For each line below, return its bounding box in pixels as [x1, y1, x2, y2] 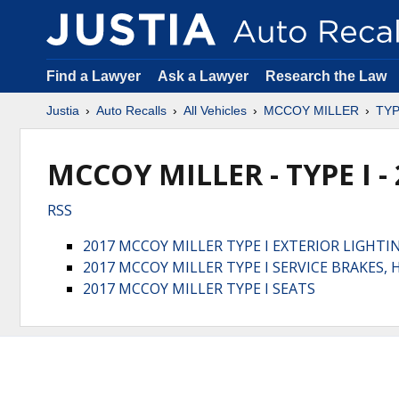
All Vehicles [183, 103, 247, 118]
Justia [46, 103, 79, 118]
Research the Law [265, 69, 387, 84]
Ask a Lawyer [158, 69, 252, 84]
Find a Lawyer [46, 69, 141, 84]
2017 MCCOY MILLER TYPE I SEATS [83, 279, 315, 298]
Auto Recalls [96, 103, 167, 118]
